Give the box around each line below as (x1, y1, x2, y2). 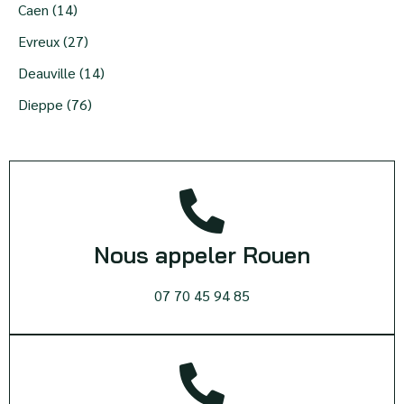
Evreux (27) (18, 31, 88, 50)
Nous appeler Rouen (94, 240, 310, 269)
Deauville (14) (18, 62, 105, 82)
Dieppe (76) (18, 94, 92, 114)
